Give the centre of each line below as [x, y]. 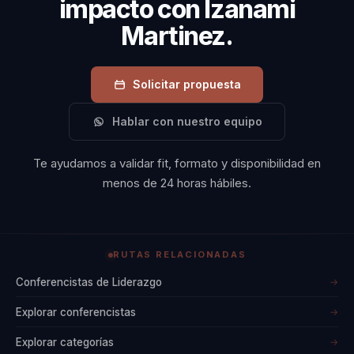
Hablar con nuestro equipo [187, 122]
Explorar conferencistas [76, 312]
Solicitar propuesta [187, 85]
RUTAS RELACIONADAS [180, 255]
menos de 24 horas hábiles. [177, 183]
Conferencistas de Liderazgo [89, 282]
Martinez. [177, 36]
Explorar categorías [65, 342]
